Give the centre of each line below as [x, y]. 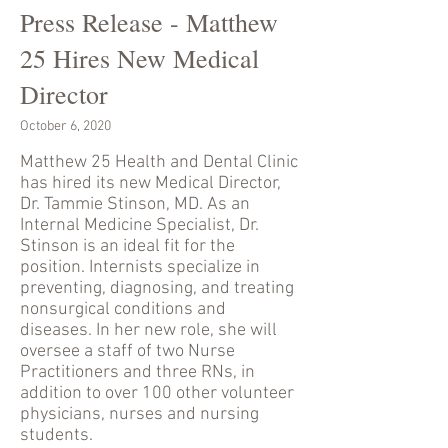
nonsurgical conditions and [123, 309]
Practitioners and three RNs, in [137, 372]
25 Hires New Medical [139, 58]
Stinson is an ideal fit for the [127, 246]
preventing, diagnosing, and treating [157, 288]
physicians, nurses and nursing [139, 414]
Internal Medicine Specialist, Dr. [139, 225]
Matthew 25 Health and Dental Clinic [159, 162]
